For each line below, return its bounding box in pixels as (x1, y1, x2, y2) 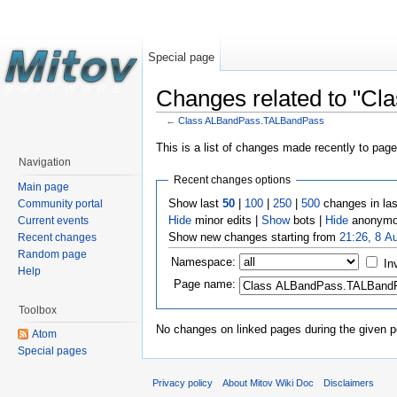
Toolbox (19, 303, 57, 316)
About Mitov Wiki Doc (222, 378, 315, 389)
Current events (18, 214, 89, 227)
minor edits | (191, 213, 261, 227)
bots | (289, 213, 325, 227)
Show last (167, 196, 222, 210)
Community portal (18, 197, 103, 210)
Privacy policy (152, 378, 213, 389)
